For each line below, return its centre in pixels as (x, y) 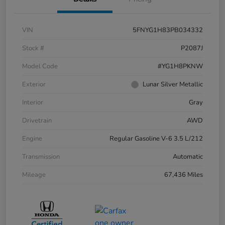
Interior (33, 102)
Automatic (188, 156)
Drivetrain (37, 120)
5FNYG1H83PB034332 (168, 30)
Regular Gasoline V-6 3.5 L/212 (156, 138)
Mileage (34, 175)
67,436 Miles (184, 175)
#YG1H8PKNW (180, 66)
